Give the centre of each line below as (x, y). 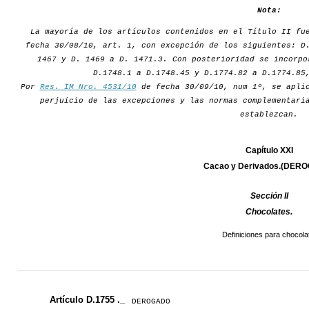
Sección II (269, 196)
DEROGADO (151, 302)
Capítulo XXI (269, 151)
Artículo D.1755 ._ (88, 300)
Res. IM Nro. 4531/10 (88, 87)
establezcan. (269, 115)
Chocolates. (269, 212)
